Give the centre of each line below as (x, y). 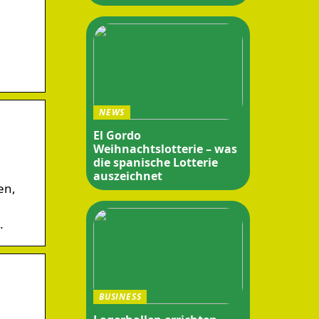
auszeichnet (128, 176)
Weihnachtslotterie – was (165, 149)
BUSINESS (120, 297)
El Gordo (117, 135)
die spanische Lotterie (156, 162)
